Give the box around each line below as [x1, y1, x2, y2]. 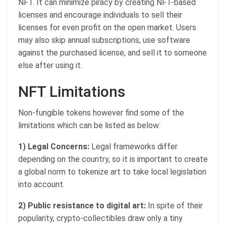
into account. [18, 179, 65, 189]
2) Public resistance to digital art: [18, 200, 146, 210]
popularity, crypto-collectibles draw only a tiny [18, 213, 183, 223]
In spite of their [146, 200, 203, 210]
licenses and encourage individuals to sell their [18, 10, 182, 20]
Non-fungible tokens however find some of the [18, 107, 184, 118]
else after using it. [18, 60, 82, 70]
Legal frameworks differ [89, 141, 178, 151]
